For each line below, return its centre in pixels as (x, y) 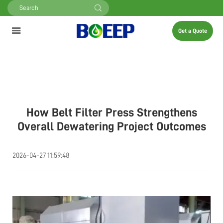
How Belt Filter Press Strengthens (111, 112)
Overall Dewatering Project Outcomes (111, 126)
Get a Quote (193, 31)
